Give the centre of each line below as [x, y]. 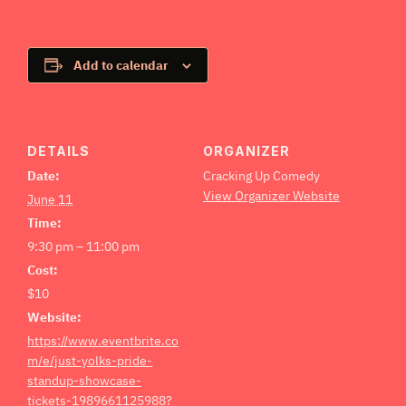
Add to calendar [121, 65]
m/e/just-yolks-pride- [90, 361]
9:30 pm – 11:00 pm [84, 247]
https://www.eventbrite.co [103, 341]
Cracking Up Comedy [261, 176]
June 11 [50, 200]
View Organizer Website [271, 196]
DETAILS [59, 151]
